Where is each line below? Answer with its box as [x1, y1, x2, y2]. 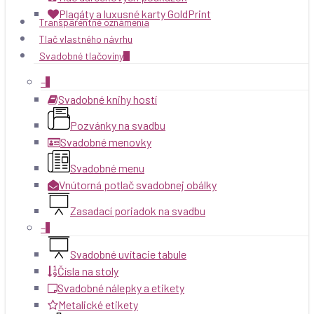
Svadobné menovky [60, 135, 151, 149]
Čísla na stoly [57, 264, 118, 278]
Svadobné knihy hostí [58, 93, 157, 106]
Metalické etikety [58, 298, 138, 311]
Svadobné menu [70, 161, 144, 175]
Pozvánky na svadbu [70, 118, 165, 132]
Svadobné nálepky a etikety [57, 281, 184, 294]
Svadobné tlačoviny [39, 50, 123, 62]
